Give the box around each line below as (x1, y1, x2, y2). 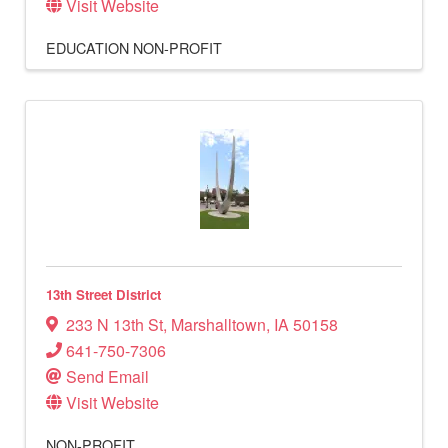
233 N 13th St (66, 312, 163, 336)
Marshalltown (171, 312, 266, 336)
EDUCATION (46, 37, 129, 59)
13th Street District (46, 285, 161, 305)
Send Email (66, 364, 149, 388)
